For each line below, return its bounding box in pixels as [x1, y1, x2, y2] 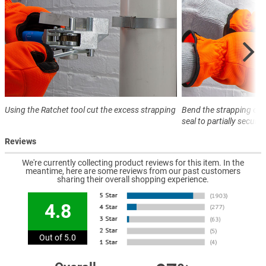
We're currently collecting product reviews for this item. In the [22, 158, 244, 168]
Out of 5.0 [39, 233, 77, 243]
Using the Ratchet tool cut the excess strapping [5, 105, 176, 115]
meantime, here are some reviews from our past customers [26, 166, 240, 176]
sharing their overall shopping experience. [57, 175, 209, 185]
